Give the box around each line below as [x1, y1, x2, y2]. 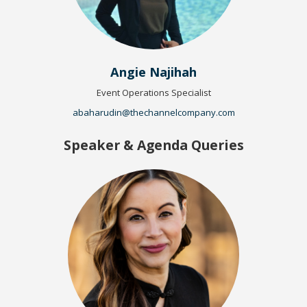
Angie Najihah [110, 63, 197, 80]
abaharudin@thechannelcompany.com [72, 106, 235, 119]
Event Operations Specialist [96, 86, 211, 99]
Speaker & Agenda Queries [63, 135, 244, 154]
